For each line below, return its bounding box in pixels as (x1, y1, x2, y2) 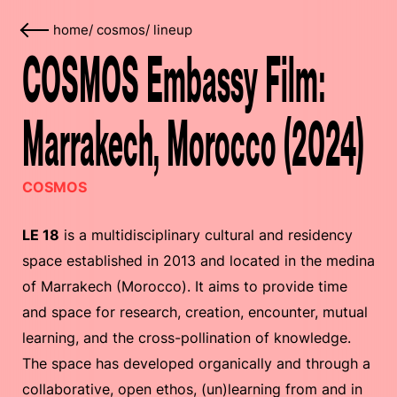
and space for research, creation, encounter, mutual (22, 303, 368, 321)
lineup (153, 22, 192, 38)
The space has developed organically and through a (22, 354, 370, 372)
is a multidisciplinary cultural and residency (59, 226, 353, 244)
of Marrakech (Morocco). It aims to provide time (22, 277, 347, 295)
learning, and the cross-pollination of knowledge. (22, 329, 351, 346)
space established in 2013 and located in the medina (22, 252, 375, 269)
